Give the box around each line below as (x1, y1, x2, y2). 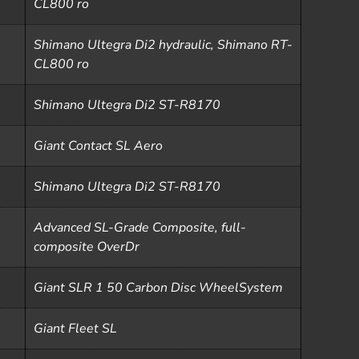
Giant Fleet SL (34, 320, 117, 337)
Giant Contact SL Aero (34, 137, 163, 155)
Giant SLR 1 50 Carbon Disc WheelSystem (34, 279, 283, 296)
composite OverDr (34, 238, 139, 256)
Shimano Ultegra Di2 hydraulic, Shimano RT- (34, 36, 292, 54)
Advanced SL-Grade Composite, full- (34, 219, 246, 236)
